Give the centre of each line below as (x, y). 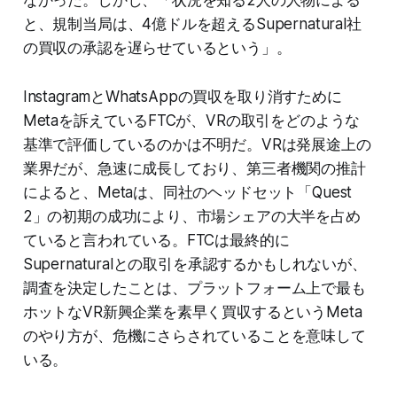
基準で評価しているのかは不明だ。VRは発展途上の (197, 145)
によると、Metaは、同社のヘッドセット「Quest (187, 193)
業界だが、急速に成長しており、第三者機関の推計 (194, 169)
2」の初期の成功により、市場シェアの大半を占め (191, 217)
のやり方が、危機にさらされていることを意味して (194, 336)
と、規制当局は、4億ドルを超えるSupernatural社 (192, 24)
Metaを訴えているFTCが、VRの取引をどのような (191, 121)
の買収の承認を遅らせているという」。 (157, 48)
